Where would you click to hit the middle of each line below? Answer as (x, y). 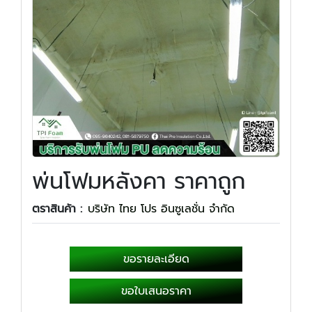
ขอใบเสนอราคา (156, 291)
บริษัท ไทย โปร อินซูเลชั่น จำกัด (161, 209)
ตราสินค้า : (57, 209)
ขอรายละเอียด (156, 259)
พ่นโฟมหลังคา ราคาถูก (139, 181)
